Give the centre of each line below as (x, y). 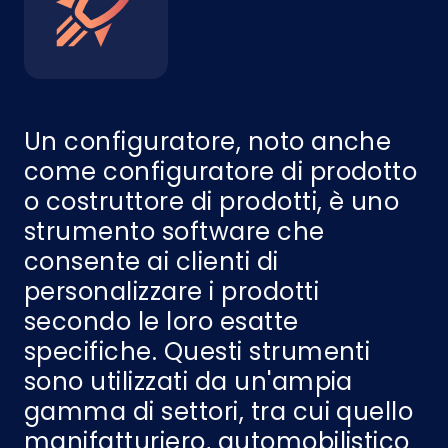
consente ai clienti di (151, 261)
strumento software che (174, 231)
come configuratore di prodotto (221, 171)
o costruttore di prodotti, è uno (212, 201)
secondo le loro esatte (161, 321)
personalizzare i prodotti (171, 291)
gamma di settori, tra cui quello (219, 411)
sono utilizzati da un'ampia (188, 381)
